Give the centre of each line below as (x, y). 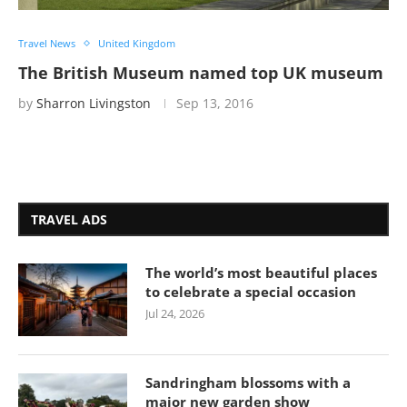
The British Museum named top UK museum (201, 73)
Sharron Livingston (94, 103)
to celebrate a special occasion (251, 292)
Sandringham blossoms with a (248, 382)
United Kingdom (137, 43)
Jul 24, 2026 (175, 313)
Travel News (47, 43)
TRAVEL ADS (69, 219)
